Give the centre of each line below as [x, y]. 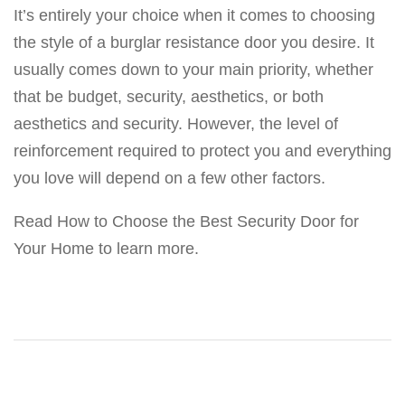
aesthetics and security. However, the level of [176, 124]
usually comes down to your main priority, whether [193, 70]
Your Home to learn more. [106, 249]
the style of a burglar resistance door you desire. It [194, 43]
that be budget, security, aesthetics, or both [169, 97]
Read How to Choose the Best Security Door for [186, 222]
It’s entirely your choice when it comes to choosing [194, 16]
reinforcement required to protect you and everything [202, 151]
